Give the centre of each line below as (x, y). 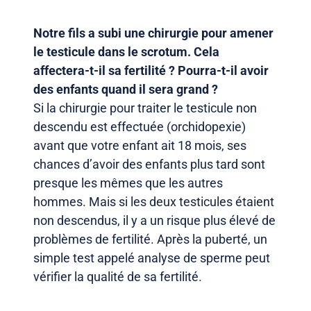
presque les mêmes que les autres (128, 183)
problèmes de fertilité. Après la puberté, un (150, 239)
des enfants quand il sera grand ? (126, 89)
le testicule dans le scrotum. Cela (126, 51)
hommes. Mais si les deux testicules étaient (154, 201)
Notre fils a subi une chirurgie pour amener (153, 33)
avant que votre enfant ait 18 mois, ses (140, 145)
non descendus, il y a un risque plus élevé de (154, 220)
